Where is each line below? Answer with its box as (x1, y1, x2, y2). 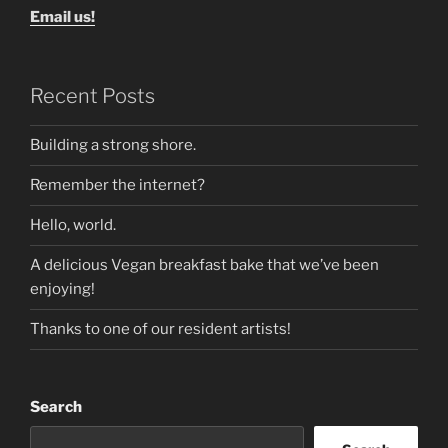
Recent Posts (30, 83, 155, 108)
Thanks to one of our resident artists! (30, 320, 291, 339)
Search (30, 397, 82, 416)
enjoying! (30, 280, 95, 299)
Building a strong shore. (30, 136, 196, 155)
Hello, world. (30, 216, 116, 235)
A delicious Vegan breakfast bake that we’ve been (30, 256, 379, 275)
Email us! (30, 8, 95, 27)
